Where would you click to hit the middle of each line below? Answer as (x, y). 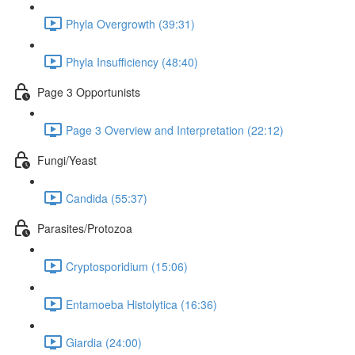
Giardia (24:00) (104, 342)
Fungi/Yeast (67, 160)
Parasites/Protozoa (85, 228)
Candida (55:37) (107, 198)
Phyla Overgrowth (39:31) (130, 23)
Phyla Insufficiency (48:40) (132, 61)
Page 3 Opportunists (89, 92)
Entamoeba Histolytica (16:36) (141, 304)
